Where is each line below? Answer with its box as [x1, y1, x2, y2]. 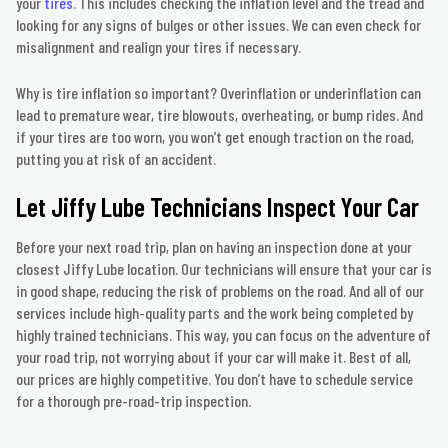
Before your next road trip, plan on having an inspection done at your [16, 237, 412, 257]
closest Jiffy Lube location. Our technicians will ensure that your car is [16, 259, 432, 279]
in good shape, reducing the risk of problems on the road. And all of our [16, 281, 424, 301]
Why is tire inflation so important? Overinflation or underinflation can [16, 83, 421, 103]
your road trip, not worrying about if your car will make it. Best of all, [16, 347, 411, 367]
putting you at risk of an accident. [16, 149, 216, 169]
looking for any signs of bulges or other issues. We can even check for [16, 15, 421, 35]
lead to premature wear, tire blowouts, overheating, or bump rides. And [16, 105, 423, 125]
